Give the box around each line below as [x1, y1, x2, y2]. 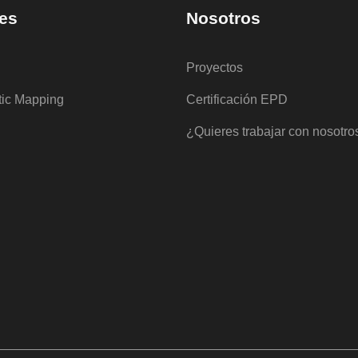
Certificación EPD [186, 92, 288, 106]
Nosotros [186, 8, 261, 27]
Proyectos [186, 60, 243, 74]
